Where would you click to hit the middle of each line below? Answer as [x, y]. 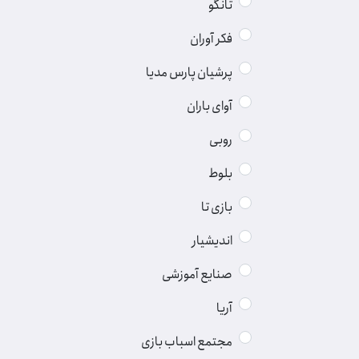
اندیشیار [212, 241]
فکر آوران [211, 39]
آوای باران [210, 106]
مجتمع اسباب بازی [187, 342]
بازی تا [217, 207]
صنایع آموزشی [197, 274]
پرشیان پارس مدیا [189, 73]
